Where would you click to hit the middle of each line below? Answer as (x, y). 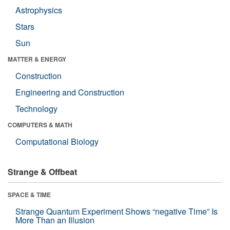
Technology (36, 108)
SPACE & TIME (29, 194)
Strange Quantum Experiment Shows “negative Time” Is (117, 211)
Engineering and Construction (70, 92)
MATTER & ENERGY (37, 59)
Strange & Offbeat (42, 171)
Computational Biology (57, 141)
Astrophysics (39, 10)
